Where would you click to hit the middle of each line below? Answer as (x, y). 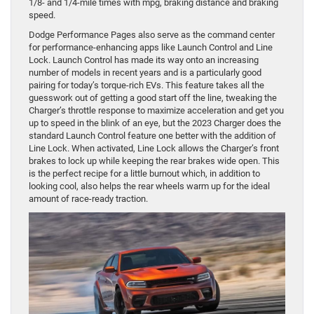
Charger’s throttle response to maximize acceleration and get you (156, 111)
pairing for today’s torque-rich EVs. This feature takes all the (146, 86)
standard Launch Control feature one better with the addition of (152, 136)
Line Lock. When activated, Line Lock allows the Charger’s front (154, 149)
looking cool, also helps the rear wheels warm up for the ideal (149, 186)
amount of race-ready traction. (89, 199)
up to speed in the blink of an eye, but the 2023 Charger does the (155, 123)
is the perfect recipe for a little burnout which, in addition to (144, 174)
